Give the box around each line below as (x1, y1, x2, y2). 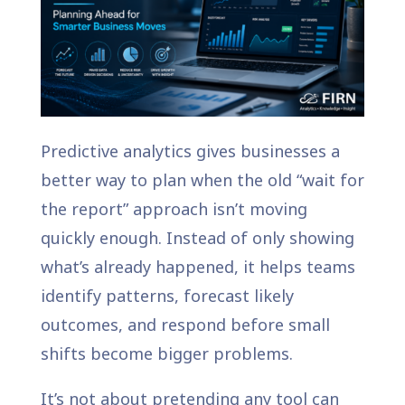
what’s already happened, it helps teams (40, 255, 355, 278)
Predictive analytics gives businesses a (40, 139, 340, 162)
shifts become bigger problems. (40, 342, 293, 364)
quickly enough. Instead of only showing (40, 226, 354, 249)
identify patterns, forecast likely (40, 284, 294, 306)
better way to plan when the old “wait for (40, 168, 364, 191)
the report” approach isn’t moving (40, 197, 307, 220)
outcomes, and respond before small (40, 313, 330, 335)
